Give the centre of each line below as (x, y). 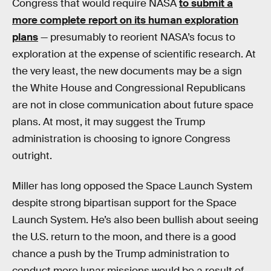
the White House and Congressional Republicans (129, 88)
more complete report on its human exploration (125, 21)
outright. (32, 156)
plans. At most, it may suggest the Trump (109, 122)
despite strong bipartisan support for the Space (124, 203)
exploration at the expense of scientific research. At (134, 54)
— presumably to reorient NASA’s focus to (137, 38)
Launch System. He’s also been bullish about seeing (135, 220)
